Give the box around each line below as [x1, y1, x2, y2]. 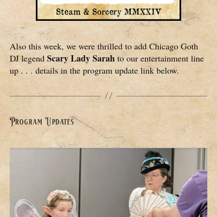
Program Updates [10, 115, 74, 128]
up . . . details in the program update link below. [10, 64, 179, 76]
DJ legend [10, 52, 47, 64]
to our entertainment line [115, 52, 204, 64]
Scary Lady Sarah [47, 51, 115, 64]
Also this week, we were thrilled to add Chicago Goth [10, 40, 198, 52]
